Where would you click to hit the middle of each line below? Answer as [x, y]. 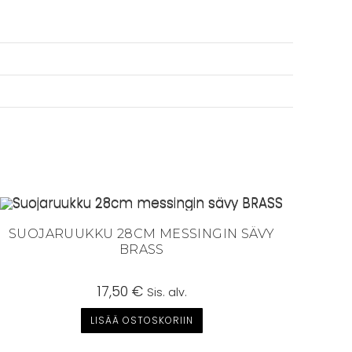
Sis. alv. [167, 292]
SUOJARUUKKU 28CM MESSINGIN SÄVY [142, 233]
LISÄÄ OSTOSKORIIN [141, 320]
